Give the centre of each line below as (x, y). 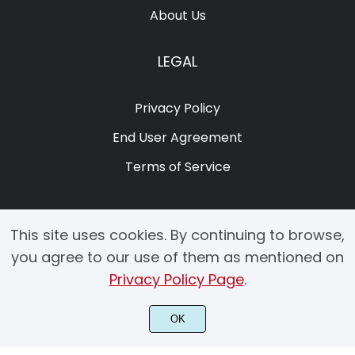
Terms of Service (177, 166)
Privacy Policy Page (176, 279)
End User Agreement (177, 137)
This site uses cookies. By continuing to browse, (177, 235)
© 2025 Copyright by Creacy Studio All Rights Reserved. (177, 319)
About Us (177, 15)
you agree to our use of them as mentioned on (177, 257)
